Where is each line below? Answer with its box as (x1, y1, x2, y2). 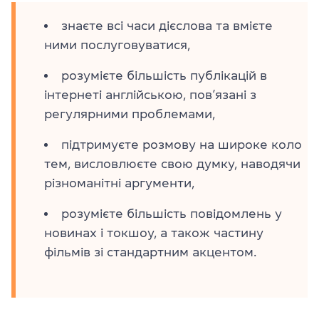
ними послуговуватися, (44, 38, 190, 51)
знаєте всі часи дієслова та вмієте (61, 19, 273, 32)
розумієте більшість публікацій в (61, 69, 267, 82)
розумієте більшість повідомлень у (61, 207, 282, 220)
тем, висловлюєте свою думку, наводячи (44, 157, 300, 170)
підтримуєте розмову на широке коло (61, 138, 302, 151)
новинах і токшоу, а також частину (44, 226, 263, 239)
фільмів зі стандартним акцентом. (44, 246, 256, 258)
